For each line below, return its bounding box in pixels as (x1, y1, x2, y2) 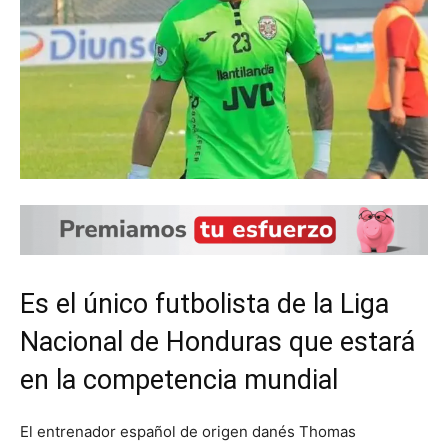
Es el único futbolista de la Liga (20, 288, 389, 321)
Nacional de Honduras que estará (20, 326, 415, 359)
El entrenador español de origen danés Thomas (20, 422, 356, 442)
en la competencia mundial (20, 364, 338, 397)
